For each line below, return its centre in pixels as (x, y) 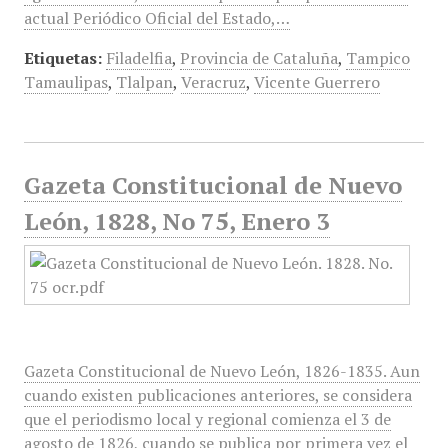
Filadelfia (138, 58)
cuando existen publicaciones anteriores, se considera (217, 395)
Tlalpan (144, 82)
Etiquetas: (62, 58)
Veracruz (213, 82)
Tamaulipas (65, 82)
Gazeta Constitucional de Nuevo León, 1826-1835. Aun (221, 371)
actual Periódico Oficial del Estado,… (156, 18)
